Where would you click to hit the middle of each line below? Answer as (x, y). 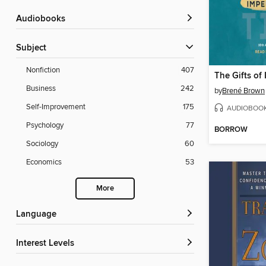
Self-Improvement (56, 107)
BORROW (231, 130)
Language (39, 215)
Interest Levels (46, 244)
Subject (34, 48)
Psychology (45, 126)
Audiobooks (44, 19)
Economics (44, 162)
